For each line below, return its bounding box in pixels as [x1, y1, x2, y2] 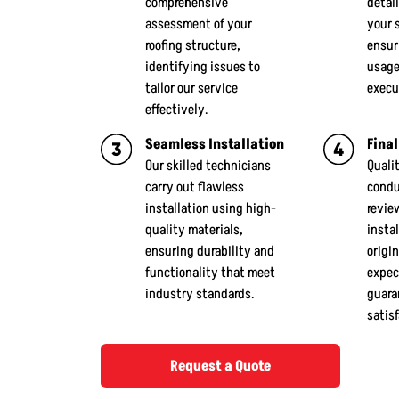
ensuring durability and [144, 241, 274, 262]
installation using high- [144, 199, 276, 219]
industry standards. [144, 284, 255, 305]
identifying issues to [144, 57, 260, 77]
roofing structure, [144, 36, 240, 56]
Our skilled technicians [144, 156, 271, 176]
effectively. [144, 100, 208, 120]
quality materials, [144, 220, 243, 240]
